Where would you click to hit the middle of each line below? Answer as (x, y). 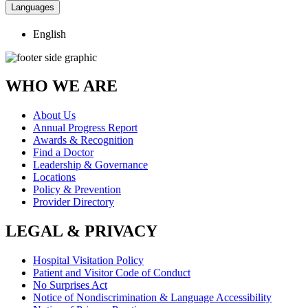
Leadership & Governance (90, 165)
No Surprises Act (70, 285)
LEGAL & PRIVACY (81, 231)
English (49, 34)
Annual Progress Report (85, 128)
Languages (33, 7)
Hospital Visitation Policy (88, 261)
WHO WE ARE (62, 86)
